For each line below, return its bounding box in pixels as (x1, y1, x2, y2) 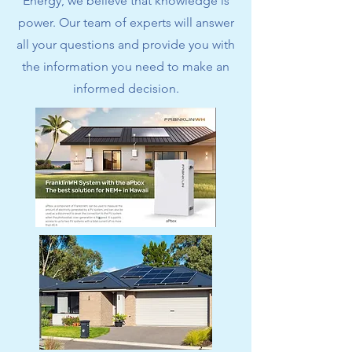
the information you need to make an (22, 59, 229, 74)
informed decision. (72, 81, 179, 96)
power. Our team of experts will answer (17, 15, 234, 30)
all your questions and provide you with (16, 37, 235, 52)
